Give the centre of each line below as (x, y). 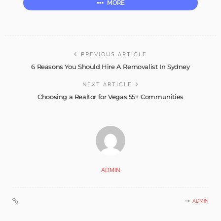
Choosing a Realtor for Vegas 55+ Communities (110, 96)
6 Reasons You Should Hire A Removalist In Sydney (110, 66)
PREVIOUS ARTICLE (114, 54)
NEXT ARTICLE (107, 84)
